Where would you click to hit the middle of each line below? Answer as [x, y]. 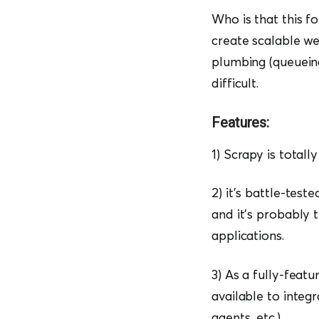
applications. [250, 236]
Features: [241, 122]
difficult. [235, 83]
